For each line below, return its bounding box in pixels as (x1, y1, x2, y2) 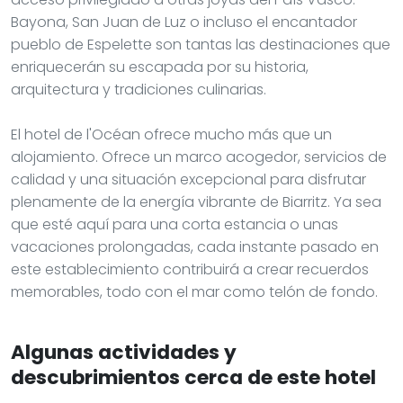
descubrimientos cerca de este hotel (11, 363, 376, 391)
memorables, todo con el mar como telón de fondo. (11, 281, 378, 302)
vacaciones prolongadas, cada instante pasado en (11, 236, 379, 257)
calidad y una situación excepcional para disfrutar (11, 168, 366, 190)
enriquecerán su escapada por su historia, (11, 56, 309, 77)
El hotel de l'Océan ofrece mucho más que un (11, 123, 332, 145)
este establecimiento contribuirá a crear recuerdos (11, 258, 369, 280)
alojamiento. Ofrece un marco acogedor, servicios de (11, 146, 387, 167)
